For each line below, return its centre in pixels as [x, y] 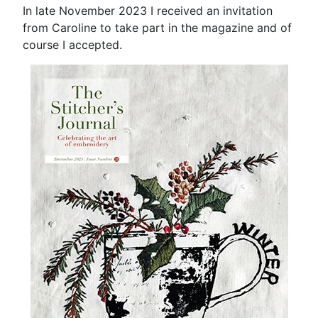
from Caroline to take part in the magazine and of [157, 27]
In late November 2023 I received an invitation [148, 10]
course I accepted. [72, 44]
